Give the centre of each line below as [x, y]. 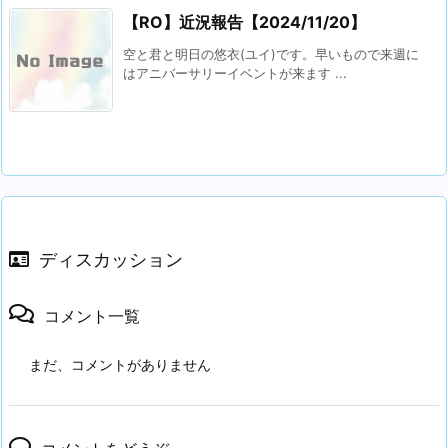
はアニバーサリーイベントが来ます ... [235, 72]
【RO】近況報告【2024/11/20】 [244, 21]
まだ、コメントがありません [120, 364]
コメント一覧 [92, 315]
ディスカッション [111, 259]
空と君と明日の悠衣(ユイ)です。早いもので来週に [271, 53]
